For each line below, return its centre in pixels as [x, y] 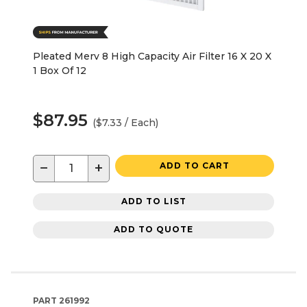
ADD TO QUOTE [153, 230]
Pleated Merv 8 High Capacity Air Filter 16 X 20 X [152, 56]
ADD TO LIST [153, 201]
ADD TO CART [195, 165]
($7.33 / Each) [125, 122]
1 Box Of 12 [60, 70]
